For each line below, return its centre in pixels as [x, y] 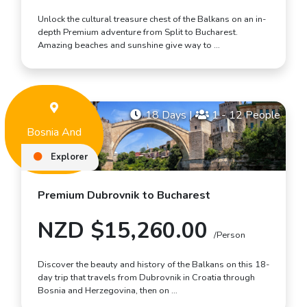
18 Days [166, 115]
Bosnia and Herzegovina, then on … [108, 290]
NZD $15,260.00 [126, 230]
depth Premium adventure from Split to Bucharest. [138, 33]
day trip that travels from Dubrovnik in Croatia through [146, 277]
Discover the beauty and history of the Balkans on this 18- [153, 264]
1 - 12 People [245, 115]
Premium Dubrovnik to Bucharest [124, 195]
